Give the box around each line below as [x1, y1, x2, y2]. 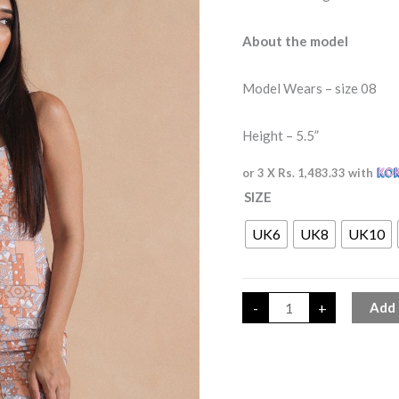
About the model [242, 32, 351, 49]
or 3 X [242, 166, 278, 181]
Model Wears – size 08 [242, 80, 377, 97]
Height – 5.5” [242, 127, 319, 144]
